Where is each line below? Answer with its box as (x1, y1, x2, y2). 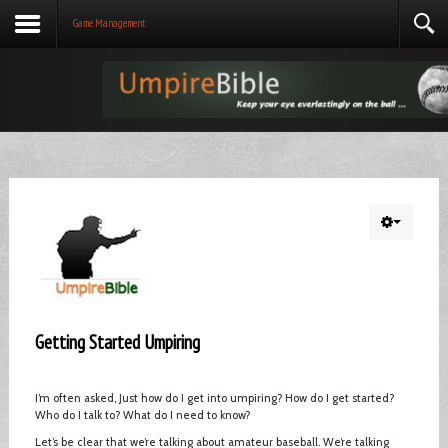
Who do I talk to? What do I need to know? (34, 407, 250, 422)
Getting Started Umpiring (34, 329, 200, 354)
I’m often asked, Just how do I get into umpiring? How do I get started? (34, 390, 394, 405)
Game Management (73, 16, 145, 30)
